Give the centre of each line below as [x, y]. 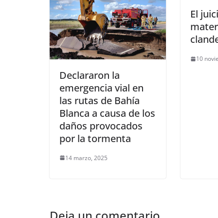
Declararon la [90, 75]
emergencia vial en [101, 88]
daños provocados [101, 126]
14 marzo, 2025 [86, 158]
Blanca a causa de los [107, 113]
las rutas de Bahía [100, 100]
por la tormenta [95, 138]
